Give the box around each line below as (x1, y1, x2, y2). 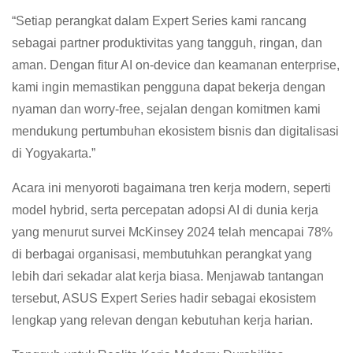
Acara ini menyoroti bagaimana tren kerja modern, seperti (12, 181, 331, 195)
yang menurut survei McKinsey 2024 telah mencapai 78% (12, 225, 333, 240)
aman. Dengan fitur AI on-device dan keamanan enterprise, (12, 58, 340, 72)
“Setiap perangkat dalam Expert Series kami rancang (12, 14, 307, 28)
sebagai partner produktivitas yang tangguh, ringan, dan (12, 36, 322, 50)
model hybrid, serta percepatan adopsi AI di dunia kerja (12, 203, 318, 217)
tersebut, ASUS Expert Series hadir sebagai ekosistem (12, 292, 316, 306)
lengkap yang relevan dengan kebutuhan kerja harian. (12, 314, 313, 328)
